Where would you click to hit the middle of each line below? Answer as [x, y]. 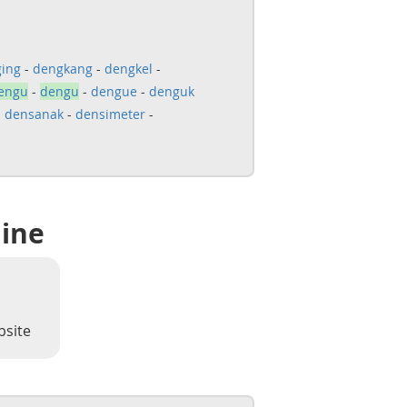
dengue [114, 91]
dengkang [62, 69]
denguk [171, 91]
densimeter [110, 114]
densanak [34, 114]
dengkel [128, 69]
